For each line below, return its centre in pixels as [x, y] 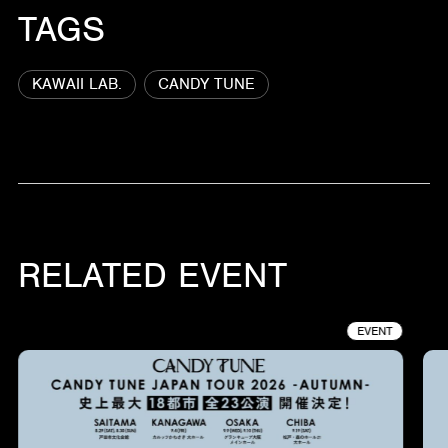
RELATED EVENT [152, 275]
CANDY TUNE [206, 84]
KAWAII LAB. [76, 84]
